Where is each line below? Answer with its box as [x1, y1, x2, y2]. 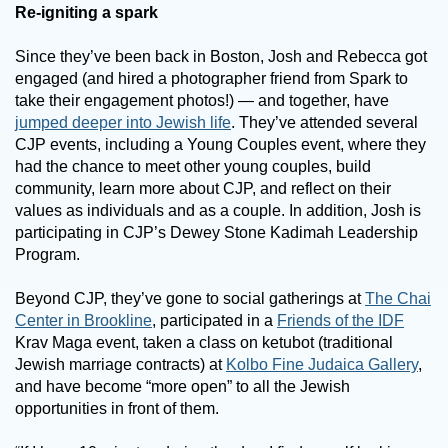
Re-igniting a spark [15, 4, 166, 22]
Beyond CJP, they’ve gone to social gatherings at [15, 290, 365, 308]
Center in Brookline [15, 312, 152, 330]
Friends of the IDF [277, 312, 404, 330]
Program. [15, 246, 80, 264]
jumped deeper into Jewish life [15, 114, 231, 132]
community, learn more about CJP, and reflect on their [15, 180, 391, 198]
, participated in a [152, 312, 277, 330]
